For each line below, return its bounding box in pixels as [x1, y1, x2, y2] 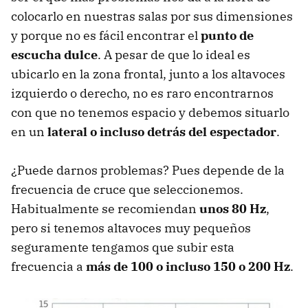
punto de [201, 27, 254, 44]
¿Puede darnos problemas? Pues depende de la [11, 162, 285, 179]
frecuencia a [11, 258, 86, 275]
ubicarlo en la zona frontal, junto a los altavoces [11, 66, 285, 82]
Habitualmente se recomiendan [11, 201, 199, 217]
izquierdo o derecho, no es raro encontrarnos [11, 85, 274, 102]
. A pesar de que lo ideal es [98, 47, 250, 63]
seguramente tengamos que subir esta [11, 239, 234, 256]
